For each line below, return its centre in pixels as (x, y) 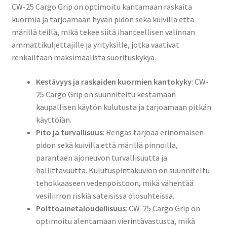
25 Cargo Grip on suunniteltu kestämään (106, 94)
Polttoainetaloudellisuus (81, 208)
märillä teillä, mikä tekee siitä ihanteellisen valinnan (103, 32)
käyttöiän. (53, 119)
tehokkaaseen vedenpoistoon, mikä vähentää (115, 183)
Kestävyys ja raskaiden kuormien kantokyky (113, 81)
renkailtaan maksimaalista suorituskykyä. (84, 57)
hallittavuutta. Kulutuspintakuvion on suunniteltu (123, 170)
